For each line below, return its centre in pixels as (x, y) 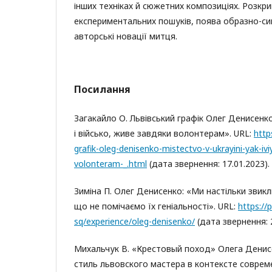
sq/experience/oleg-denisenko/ (134, 221)
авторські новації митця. (126, 36)
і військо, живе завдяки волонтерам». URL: (164, 133)
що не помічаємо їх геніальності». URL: (156, 206)
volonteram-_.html (110, 164)
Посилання (102, 89)
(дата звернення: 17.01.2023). (208, 164)
